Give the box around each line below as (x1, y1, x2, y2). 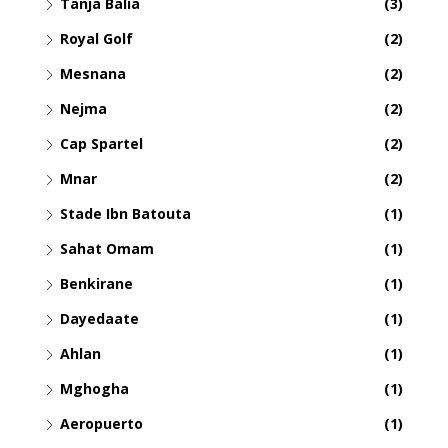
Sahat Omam (60, 239, 154, 259)
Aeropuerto (60, 414, 143, 434)
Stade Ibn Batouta (60, 204, 191, 224)
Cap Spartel (60, 134, 143, 154)
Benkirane (60, 274, 133, 294)
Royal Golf (60, 29, 133, 49)
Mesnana (60, 64, 126, 84)
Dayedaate (60, 309, 139, 329)
